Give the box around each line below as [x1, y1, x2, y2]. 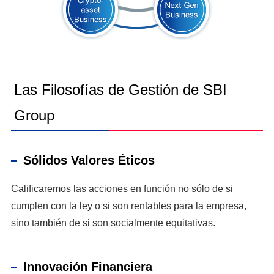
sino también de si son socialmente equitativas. [10, 218, 215, 228]
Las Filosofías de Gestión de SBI [13, 81, 227, 98]
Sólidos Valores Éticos [23, 154, 155, 167]
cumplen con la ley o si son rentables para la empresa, [10, 201, 246, 211]
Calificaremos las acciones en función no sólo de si [10, 183, 233, 194]
